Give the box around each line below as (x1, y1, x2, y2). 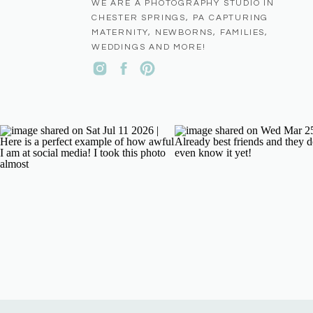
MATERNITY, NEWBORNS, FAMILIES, (92, 28, 269, 37)
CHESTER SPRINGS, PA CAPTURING (92, 13, 269, 22)
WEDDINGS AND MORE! (92, 43, 206, 52)
